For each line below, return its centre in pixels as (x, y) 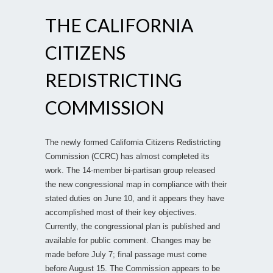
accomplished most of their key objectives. (121, 212)
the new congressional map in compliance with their (136, 184)
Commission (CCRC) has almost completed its (127, 156)
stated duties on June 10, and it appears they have (135, 198)
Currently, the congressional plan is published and (133, 226)
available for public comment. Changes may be (128, 240)
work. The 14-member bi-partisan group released (130, 170)
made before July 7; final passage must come (126, 254)
